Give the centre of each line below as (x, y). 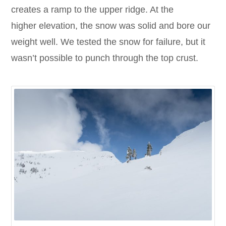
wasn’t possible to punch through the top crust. (105, 58)
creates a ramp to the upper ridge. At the (93, 10)
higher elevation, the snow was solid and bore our (111, 26)
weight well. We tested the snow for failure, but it (108, 42)
